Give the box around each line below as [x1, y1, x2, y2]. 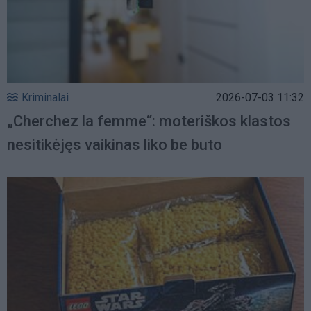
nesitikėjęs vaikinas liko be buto [7, 135, 222, 153]
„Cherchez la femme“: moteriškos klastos [7, 112, 291, 130]
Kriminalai [22, 90, 69, 104]
